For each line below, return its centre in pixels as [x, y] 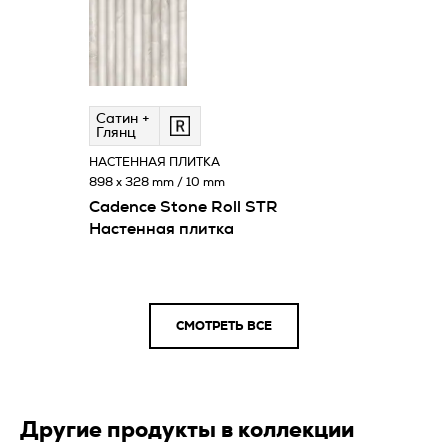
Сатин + [123, 118]
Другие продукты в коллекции [187, 429]
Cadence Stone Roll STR [183, 206]
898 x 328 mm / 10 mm [157, 181]
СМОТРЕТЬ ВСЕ [224, 325]
